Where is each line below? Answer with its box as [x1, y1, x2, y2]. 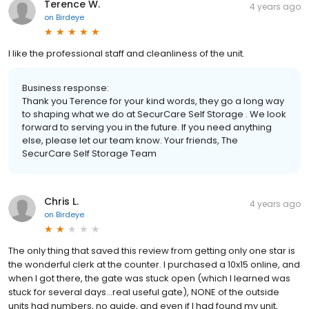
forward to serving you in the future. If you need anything [22, 120, 272, 134]
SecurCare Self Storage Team [22, 146, 157, 160]
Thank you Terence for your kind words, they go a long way [22, 94, 284, 108]
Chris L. [44, 194, 79, 208]
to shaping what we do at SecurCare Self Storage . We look [22, 107, 286, 121]
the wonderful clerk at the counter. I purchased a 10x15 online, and [8, 257, 300, 271]
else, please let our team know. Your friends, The [22, 133, 238, 147]
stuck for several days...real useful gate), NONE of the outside [8, 285, 279, 299]
